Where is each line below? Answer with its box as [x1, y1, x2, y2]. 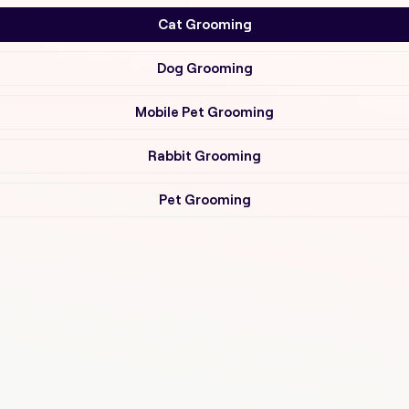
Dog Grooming [156, 60, 253, 76]
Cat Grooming [157, 16, 252, 32]
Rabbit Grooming [148, 148, 261, 163]
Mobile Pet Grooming [135, 104, 274, 120]
